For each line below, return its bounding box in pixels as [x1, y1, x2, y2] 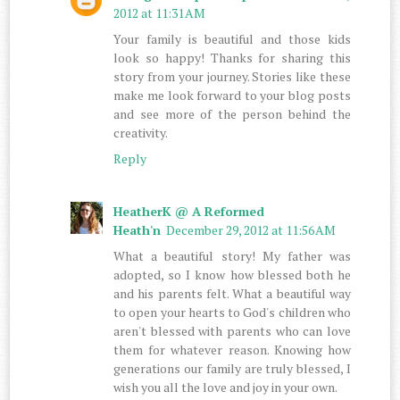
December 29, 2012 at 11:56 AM [166, 221, 337, 238]
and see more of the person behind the [113, 104, 351, 122]
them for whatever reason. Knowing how [113, 340, 351, 358]
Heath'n [113, 221, 162, 238]
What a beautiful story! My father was [113, 246, 351, 264]
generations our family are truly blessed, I [113, 359, 351, 377]
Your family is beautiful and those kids [113, 29, 351, 47]
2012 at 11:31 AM [113, 4, 206, 21]
